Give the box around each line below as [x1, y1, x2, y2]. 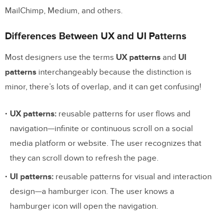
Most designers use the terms [5, 52, 116, 62]
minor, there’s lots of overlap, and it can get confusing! [5, 82, 201, 92]
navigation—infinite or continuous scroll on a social [10, 123, 193, 134]
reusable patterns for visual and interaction [54, 171, 212, 182]
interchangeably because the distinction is [36, 67, 192, 77]
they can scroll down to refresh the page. [10, 153, 159, 163]
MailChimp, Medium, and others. [5, 5, 123, 16]
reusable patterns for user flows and [56, 109, 191, 119]
